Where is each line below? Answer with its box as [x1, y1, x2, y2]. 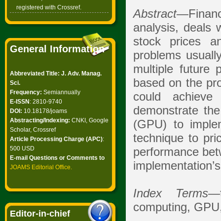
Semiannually [43, 89, 80, 96]
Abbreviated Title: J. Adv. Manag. [10, 70, 102, 77]
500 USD [10, 145, 35, 152]
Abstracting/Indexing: [10, 117, 72, 124]
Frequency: [10, 89, 43, 96]
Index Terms [133, 187, 209, 200]
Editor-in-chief [10, 209, 70, 219]
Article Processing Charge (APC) [10, 136, 103, 143]
